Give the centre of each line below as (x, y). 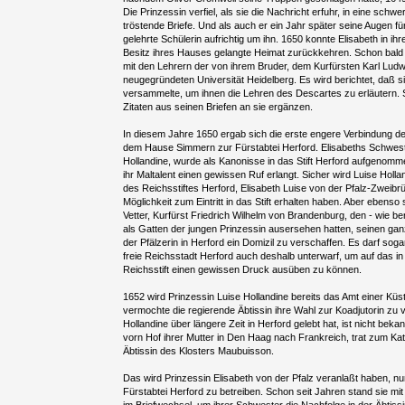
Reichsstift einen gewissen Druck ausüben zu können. (243, 270)
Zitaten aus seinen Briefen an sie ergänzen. (218, 107)
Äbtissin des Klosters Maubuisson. (199, 351)
